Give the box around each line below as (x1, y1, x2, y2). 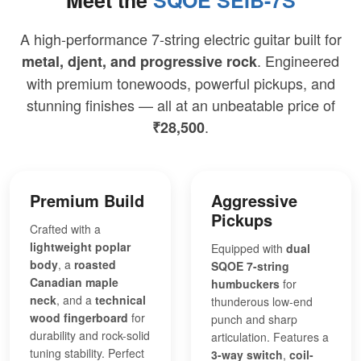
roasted (74, 255, 116, 272)
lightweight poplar (30, 238, 131, 255)
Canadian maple (30, 273, 118, 290)
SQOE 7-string (210, 257, 289, 274)
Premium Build (30, 188, 144, 212)
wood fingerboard (30, 309, 128, 326)
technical (95, 291, 146, 308)
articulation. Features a (210, 328, 329, 345)
